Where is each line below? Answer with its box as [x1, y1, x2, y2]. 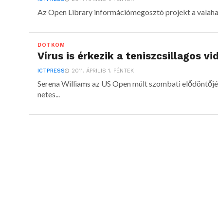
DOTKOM [37, 42, 65, 48]
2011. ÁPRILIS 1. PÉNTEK [71, 68, 134, 74]
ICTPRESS [37, 68, 65, 74]
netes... [37, 90, 60, 99]
